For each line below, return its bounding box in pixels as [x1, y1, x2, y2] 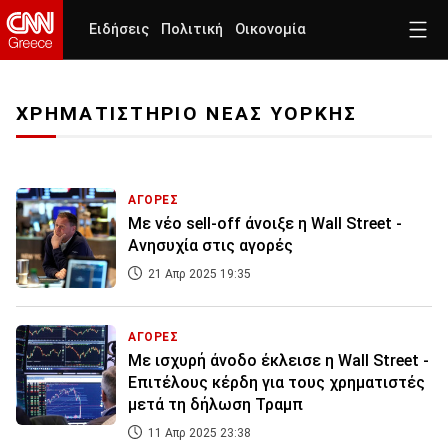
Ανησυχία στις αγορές [128, 236, 293, 256]
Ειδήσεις [89, 21, 149, 38]
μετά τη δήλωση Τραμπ [128, 395, 303, 415]
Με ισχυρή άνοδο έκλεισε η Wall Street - [128, 351, 429, 371]
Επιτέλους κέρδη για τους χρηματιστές [128, 373, 425, 393]
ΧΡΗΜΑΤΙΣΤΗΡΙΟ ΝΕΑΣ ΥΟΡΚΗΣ [16, 102, 358, 126]
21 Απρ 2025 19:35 [145, 267, 251, 282]
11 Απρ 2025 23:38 [145, 426, 251, 441]
